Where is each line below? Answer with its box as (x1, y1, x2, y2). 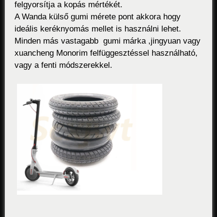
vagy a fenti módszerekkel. (15, 61, 112, 70)
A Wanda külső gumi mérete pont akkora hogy (15, 12, 181, 22)
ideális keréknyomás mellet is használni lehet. (15, 24, 181, 34)
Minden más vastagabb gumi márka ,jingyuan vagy (15, 36, 201, 46)
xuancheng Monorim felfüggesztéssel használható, (15, 48, 198, 58)
